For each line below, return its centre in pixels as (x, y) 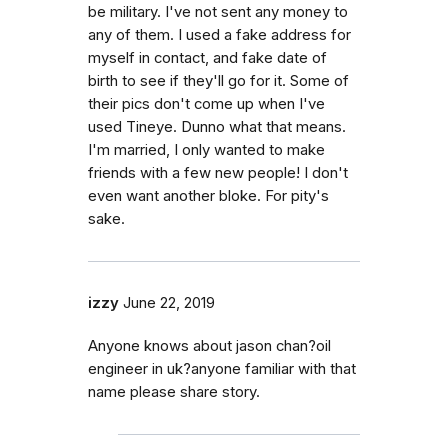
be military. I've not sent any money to (218, 12)
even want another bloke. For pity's (208, 196)
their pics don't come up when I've (206, 104)
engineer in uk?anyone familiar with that (222, 369)
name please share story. (174, 392)
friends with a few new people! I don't (218, 173)
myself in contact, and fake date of (207, 58)
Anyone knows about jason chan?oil (209, 346)
